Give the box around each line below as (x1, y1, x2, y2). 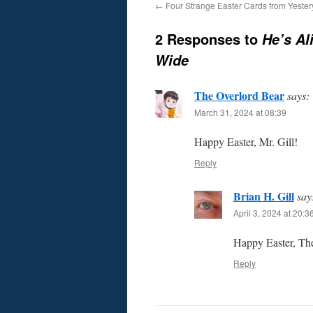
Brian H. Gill (233, 188, 294, 204)
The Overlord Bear (194, 87, 284, 103)
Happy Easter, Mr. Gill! (194, 134, 298, 149)
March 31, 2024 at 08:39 (194, 106, 286, 118)
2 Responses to (155, 29, 262, 49)
